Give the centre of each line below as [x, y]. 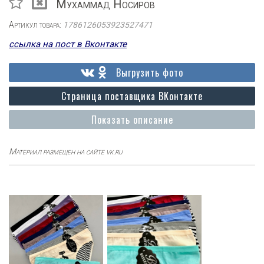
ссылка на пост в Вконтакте [68, 44]
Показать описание [132, 120]
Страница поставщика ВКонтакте [132, 96]
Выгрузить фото [150, 72]
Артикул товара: [36, 25]
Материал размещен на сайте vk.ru [66, 151]
